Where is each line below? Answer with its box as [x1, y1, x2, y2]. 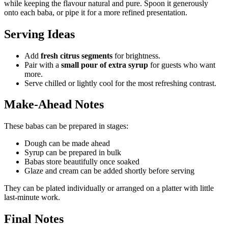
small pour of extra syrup [61, 60, 148, 69]
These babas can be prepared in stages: [4, 122, 128, 131]
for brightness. [112, 51, 160, 60]
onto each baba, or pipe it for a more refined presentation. [4, 8, 187, 17]
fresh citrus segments [41, 51, 112, 60]
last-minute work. [4, 193, 60, 202]
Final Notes [4, 212, 64, 226]
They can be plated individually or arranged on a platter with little [4, 184, 214, 193]
